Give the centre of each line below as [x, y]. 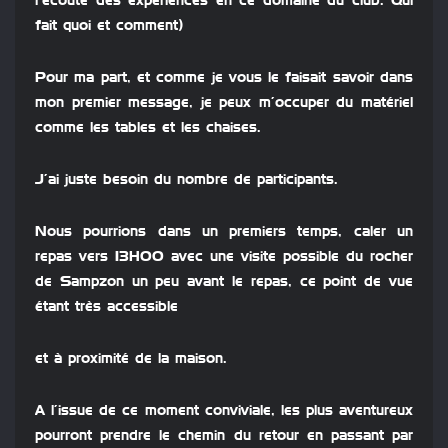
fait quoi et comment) [109, 26]
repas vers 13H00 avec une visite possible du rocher [224, 257]
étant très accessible [106, 307]
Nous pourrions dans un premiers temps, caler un [224, 232]
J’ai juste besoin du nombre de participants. [186, 180]
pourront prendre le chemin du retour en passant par [224, 436]
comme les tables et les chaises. [148, 128]
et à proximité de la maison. [131, 359]
